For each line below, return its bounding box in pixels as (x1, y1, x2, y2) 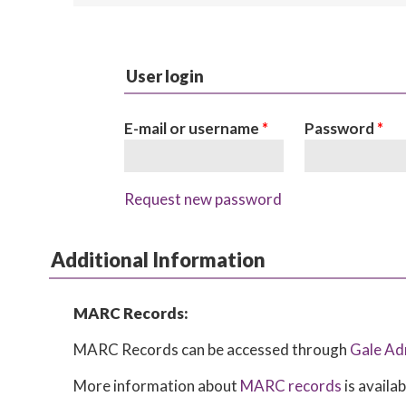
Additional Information (50, 247, 266, 272)
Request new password (123, 189, 282, 208)
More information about (73, 376, 241, 395)
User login (125, 66, 204, 86)
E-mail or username (123, 119, 262, 138)
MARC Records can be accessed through (73, 340, 351, 359)
